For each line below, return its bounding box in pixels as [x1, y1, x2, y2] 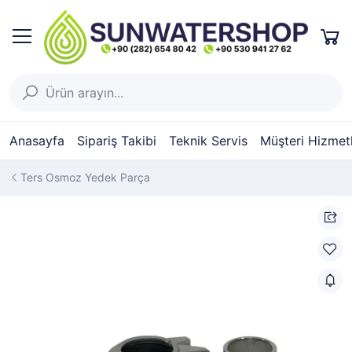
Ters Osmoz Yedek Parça [20, 170, 150, 184]
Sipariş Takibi [77, 133, 156, 148]
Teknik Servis [169, 133, 247, 148]
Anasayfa [9, 133, 64, 148]
